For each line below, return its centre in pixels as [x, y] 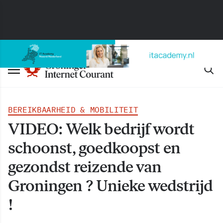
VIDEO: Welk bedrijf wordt [101, 129]
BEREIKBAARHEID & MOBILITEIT [73, 110]
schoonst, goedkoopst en [94, 148]
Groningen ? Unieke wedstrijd [111, 186]
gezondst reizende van [85, 167]
